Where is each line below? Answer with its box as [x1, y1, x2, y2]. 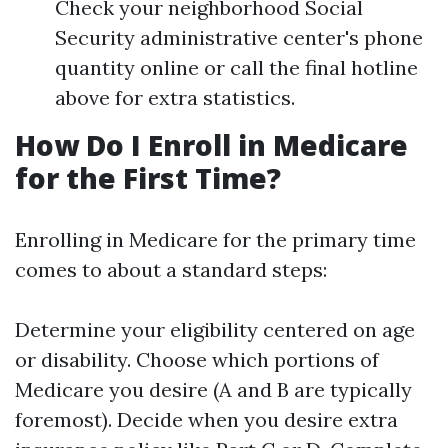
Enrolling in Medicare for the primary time [15, 227, 416, 252]
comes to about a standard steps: [15, 257, 327, 282]
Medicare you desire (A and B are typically [15, 377, 412, 402]
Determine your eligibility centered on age [15, 317, 415, 342]
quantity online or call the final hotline [55, 55, 418, 80]
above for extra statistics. [55, 85, 295, 110]
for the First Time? [15, 159, 281, 197]
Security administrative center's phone [55, 25, 423, 50]
